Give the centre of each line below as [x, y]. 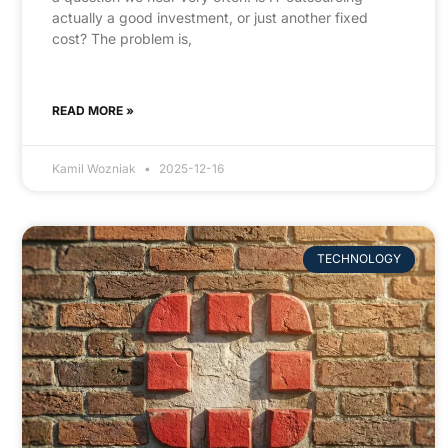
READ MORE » [93, 111]
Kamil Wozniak [95, 169]
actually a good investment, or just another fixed [210, 18]
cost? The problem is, [122, 39]
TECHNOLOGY [358, 259]
